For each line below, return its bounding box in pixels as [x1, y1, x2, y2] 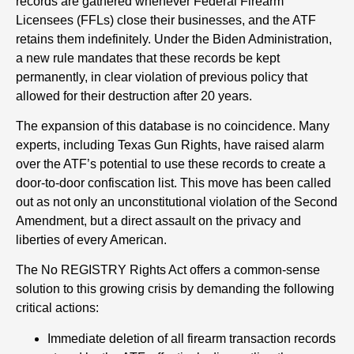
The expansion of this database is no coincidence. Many [16, 119, 330, 133]
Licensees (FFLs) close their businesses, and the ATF [16, 13, 316, 27]
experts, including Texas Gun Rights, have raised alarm [16, 137, 324, 152]
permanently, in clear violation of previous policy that [16, 70, 307, 84]
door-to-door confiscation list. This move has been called [16, 175, 331, 190]
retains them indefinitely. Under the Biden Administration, [16, 32, 332, 46]
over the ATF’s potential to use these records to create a [16, 156, 326, 171]
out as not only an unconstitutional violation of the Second [16, 194, 337, 209]
